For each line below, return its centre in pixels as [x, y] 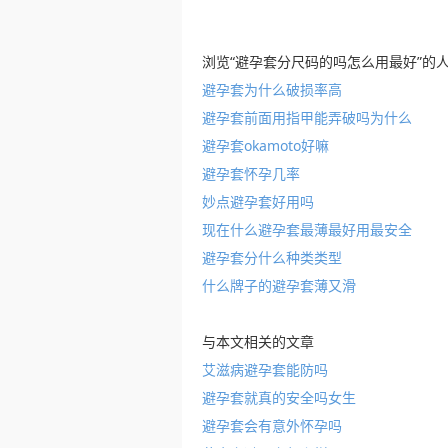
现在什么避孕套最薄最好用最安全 [307, 229]
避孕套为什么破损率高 [272, 89]
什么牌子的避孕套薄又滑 [279, 285]
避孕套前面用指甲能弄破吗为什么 [307, 117]
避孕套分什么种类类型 [272, 257]
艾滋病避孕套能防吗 [265, 369]
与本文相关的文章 [258, 341]
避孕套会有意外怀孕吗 [272, 425]
